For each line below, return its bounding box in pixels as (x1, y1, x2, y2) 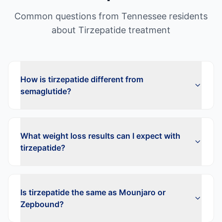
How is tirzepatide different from (20, 74, 143, 84)
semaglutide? (20, 86, 71, 96)
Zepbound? (20, 199, 64, 209)
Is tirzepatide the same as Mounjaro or (20, 187, 166, 197)
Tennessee (121, 11, 166, 21)
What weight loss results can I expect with (20, 131, 180, 141)
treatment (126, 25, 170, 35)
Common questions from (14, 11, 121, 21)
